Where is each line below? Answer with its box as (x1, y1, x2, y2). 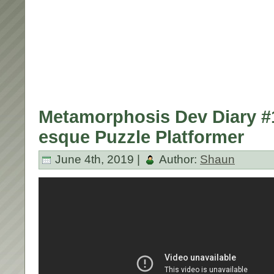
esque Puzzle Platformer (39, 127, 244, 147)
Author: (157, 152, 200, 166)
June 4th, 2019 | (52, 152, 143, 166)
